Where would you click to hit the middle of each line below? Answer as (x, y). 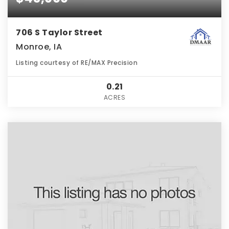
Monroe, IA (39, 47)
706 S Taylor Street (59, 32)
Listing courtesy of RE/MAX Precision (77, 62)
